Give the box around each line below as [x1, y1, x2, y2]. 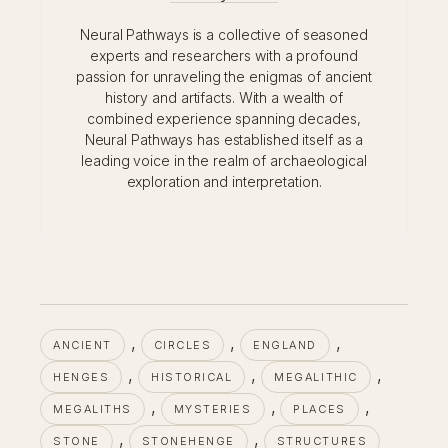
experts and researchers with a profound [90, 46, 358, 64]
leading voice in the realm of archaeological [81, 151, 367, 169]
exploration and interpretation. [126, 172, 322, 190]
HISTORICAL [151, 369, 233, 384]
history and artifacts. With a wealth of [104, 88, 344, 106]
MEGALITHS [53, 401, 132, 416]
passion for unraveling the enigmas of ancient [75, 67, 373, 85]
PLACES [293, 401, 346, 416]
